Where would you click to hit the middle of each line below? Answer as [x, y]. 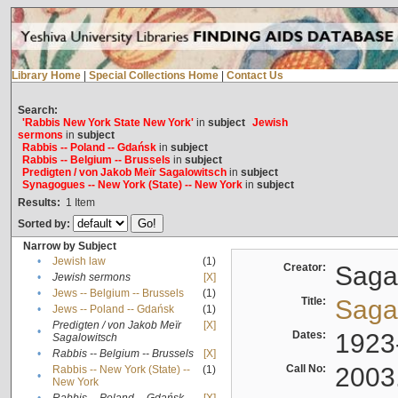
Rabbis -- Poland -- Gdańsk [89, 148]
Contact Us [255, 76]
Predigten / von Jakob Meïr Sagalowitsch [124, 173]
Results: [39, 203]
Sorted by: [45, 224]
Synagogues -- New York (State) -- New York [132, 185]
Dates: [311, 335]
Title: [316, 302]
